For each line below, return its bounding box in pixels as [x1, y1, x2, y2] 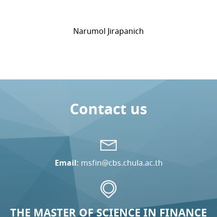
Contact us [70, 99, 147, 119]
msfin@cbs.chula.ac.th [80, 157, 163, 168]
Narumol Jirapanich [73, 26, 144, 36]
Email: [54, 157, 79, 168]
